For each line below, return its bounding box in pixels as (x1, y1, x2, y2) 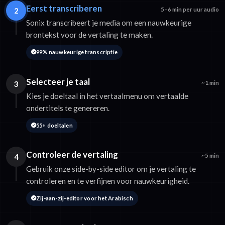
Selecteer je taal (26, 76, 90, 87)
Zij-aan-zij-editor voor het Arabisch (36, 195, 133, 202)
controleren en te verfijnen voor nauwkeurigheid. (26, 176, 189, 186)
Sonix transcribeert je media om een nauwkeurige (26, 18, 191, 27)
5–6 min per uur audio (161, 6, 219, 13)
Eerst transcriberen (26, 3, 102, 14)
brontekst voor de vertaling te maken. (26, 30, 153, 39)
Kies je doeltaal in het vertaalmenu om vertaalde (26, 91, 188, 100)
